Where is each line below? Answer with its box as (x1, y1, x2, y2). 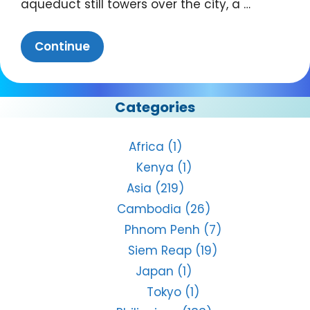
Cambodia (117, 200, 182, 217)
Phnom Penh (124, 221, 200, 238)
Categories (115, 97, 195, 117)
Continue (35, 37, 90, 55)
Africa (128, 138, 164, 155)
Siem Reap (128, 241, 192, 259)
